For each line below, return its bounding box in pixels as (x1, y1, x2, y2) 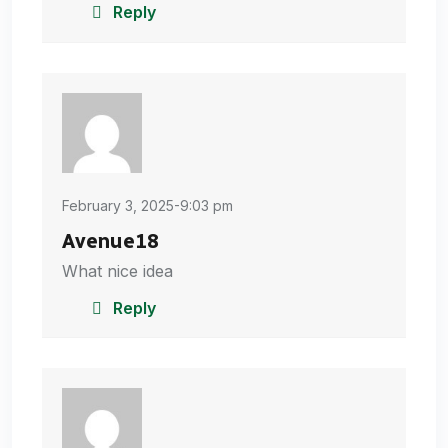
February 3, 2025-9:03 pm (62, 196, 233, 214)
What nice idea (62, 260, 173, 281)
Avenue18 (62, 228, 159, 253)
